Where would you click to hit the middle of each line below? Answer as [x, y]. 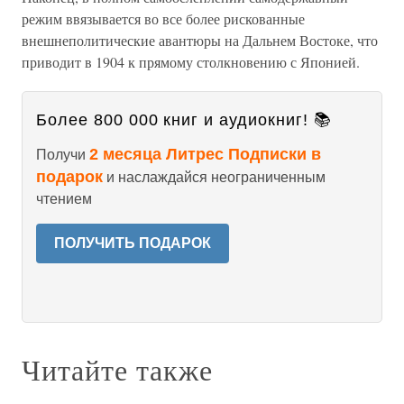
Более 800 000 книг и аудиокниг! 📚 [184, 120]
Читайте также [117, 369]
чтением [64, 199]
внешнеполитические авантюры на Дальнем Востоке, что [200, 40]
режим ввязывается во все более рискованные [163, 18]
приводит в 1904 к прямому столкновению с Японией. [191, 62]
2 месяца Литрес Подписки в [205, 154]
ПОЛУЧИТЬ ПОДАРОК [133, 243]
